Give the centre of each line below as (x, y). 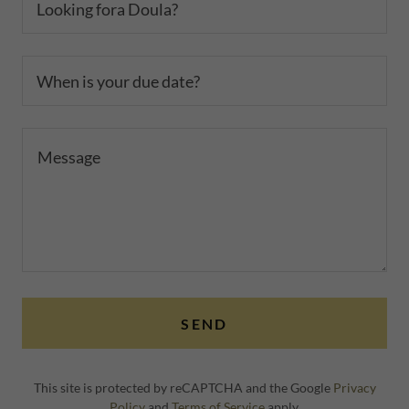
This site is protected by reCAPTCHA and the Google (183, 388)
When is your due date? (118, 81)
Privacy (354, 388)
